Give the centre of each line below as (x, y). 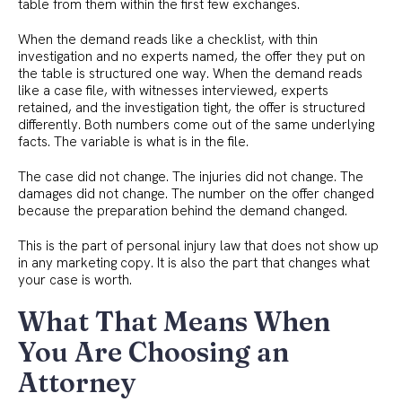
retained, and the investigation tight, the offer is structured (192, 107)
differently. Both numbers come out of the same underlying (196, 124)
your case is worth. (75, 280)
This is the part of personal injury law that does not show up (198, 245)
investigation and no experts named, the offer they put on (192, 56)
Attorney (77, 382)
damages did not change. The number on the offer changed (196, 193)
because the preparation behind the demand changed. (183, 210)
